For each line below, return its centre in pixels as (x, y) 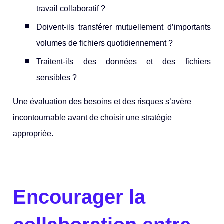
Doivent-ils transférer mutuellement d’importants (124, 27)
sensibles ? (57, 78)
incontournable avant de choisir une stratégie (93, 118)
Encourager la (79, 197)
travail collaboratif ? (71, 9)
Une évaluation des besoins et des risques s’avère (102, 102)
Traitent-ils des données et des (111, 62)
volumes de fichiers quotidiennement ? (105, 43)
